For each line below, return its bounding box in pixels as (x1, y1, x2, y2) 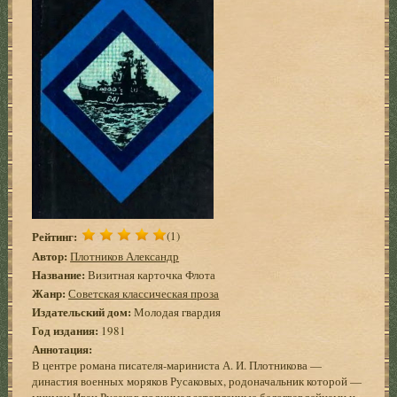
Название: (32, 265, 86, 283)
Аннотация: (32, 339, 93, 357)
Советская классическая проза (68, 284, 220, 301)
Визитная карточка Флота (85, 266, 216, 283)
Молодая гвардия (131, 303, 222, 320)
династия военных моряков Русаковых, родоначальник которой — (32, 372, 362, 389)
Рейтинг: (32, 228, 78, 245)
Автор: (32, 246, 68, 264)
